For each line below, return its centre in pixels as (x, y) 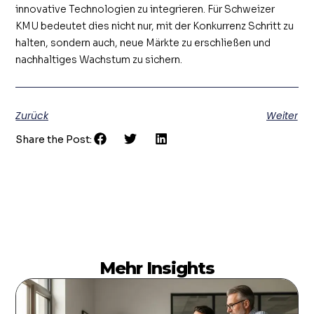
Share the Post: (54, 140)
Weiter (282, 115)
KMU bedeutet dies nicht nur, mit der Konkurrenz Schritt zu (155, 26)
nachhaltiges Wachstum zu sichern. (99, 60)
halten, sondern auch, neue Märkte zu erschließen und (143, 43)
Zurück (32, 115)
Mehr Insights (157, 268)
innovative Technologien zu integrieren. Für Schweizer (145, 9)
